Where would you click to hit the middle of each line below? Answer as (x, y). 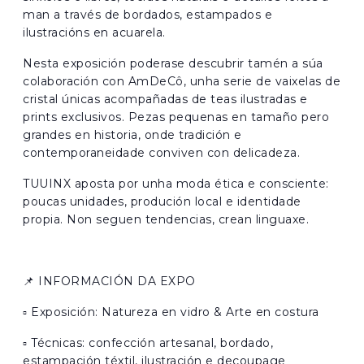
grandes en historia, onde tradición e (132, 134)
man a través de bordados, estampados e (147, 14)
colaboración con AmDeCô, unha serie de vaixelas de (182, 81)
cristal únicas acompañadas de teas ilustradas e (165, 99)
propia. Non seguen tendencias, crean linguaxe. (166, 219)
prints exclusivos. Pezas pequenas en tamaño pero (176, 117)
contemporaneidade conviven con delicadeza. (161, 152)
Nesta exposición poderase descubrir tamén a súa (173, 63)
